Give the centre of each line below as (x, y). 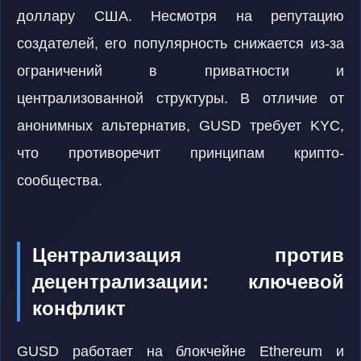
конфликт (79, 308)
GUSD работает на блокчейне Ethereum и (180, 351)
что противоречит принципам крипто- (180, 153)
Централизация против (188, 255)
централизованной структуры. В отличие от (180, 98)
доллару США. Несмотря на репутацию (180, 16)
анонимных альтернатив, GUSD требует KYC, (180, 126)
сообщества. (60, 180)
